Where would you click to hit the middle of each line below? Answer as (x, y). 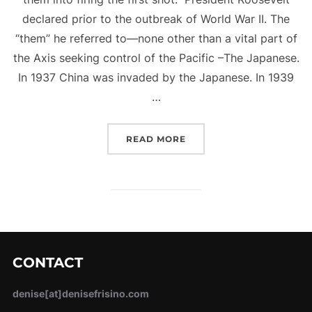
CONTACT (47, 263)
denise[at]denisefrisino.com (80, 294)
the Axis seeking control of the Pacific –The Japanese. (156, 58)
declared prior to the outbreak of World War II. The (156, 19)
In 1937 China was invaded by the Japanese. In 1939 (156, 78)
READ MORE (156, 139)
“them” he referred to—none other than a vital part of (156, 39)
